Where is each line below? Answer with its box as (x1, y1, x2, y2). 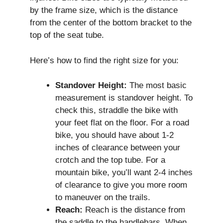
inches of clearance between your (55, 143, 180, 153)
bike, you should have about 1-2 (55, 130, 174, 140)
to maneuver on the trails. (55, 193, 150, 203)
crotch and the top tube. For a (55, 155, 165, 165)
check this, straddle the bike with (55, 106, 178, 115)
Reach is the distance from (83, 205, 185, 215)
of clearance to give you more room (55, 180, 187, 190)
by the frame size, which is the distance (30, 5, 178, 15)
